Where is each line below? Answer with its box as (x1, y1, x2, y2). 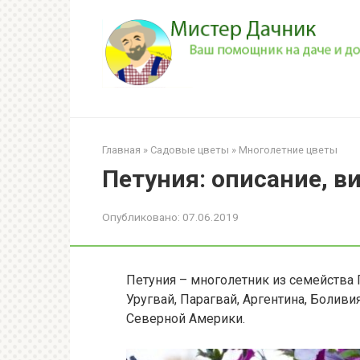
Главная (102, 143, 141, 156)
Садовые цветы (150, 143, 229, 156)
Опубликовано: (102, 210, 180, 223)
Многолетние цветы (239, 143, 337, 156)
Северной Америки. (126, 310, 245, 326)
